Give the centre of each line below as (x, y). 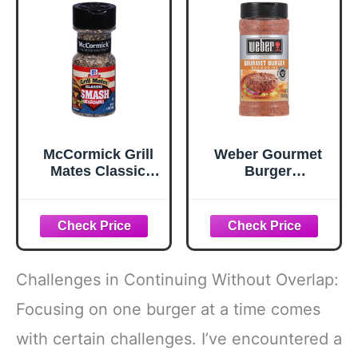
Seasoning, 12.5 (268, 188)
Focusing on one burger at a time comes (168, 309)
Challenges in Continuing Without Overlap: (177, 279)
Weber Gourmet (268, 155)
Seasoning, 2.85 (98, 205)
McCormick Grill (98, 155)
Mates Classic (98, 171)
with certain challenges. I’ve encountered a (179, 338)
